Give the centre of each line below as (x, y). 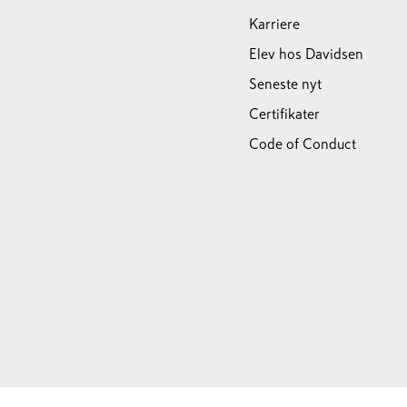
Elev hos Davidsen (306, 54)
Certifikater (284, 114)
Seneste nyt (285, 84)
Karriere (274, 24)
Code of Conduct (302, 144)
